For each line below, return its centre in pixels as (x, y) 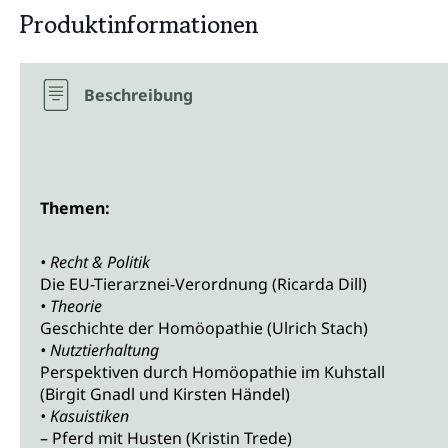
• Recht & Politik (95, 261)
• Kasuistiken (84, 415)
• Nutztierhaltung (99, 349)
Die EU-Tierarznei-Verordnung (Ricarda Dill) (203, 283)
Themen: (75, 207)
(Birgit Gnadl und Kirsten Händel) (165, 393)
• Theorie (71, 305)
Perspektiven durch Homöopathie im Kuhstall (212, 371)
